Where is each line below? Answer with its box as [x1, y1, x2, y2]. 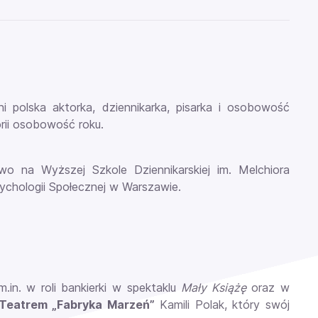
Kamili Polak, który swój [154, 297, 290, 312]
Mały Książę [181, 280, 246, 295]
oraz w [246, 280, 290, 295]
